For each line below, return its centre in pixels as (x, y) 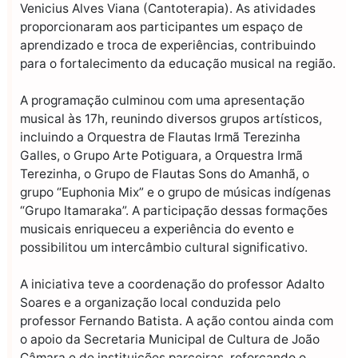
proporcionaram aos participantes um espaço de (161, 26)
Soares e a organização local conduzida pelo (150, 303)
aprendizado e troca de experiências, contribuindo (168, 45)
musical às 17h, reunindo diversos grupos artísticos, (171, 119)
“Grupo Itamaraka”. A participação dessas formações (174, 211)
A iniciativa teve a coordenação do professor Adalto (172, 284)
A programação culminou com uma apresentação (162, 100)
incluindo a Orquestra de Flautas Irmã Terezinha (160, 137)
